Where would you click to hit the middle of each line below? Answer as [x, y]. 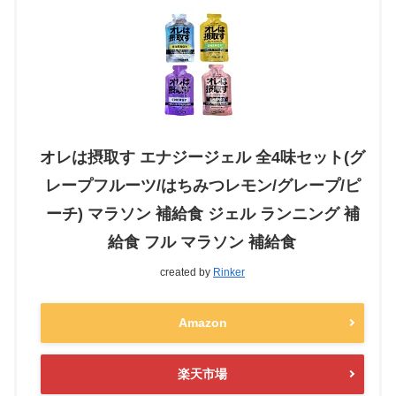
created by [187, 273]
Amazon [202, 322]
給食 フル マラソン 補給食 [202, 243]
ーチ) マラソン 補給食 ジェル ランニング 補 [202, 214]
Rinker [229, 273]
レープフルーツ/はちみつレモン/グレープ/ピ [202, 186]
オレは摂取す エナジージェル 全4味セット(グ [202, 158]
